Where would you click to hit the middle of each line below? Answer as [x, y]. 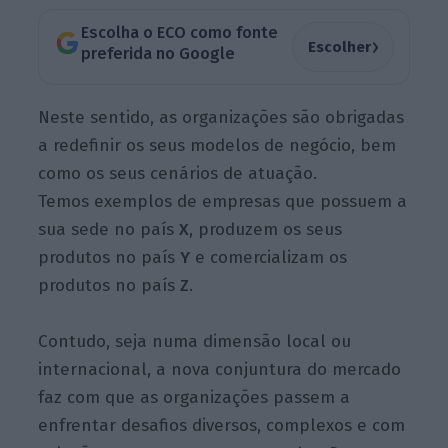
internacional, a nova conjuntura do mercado [220, 370]
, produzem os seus [266, 230]
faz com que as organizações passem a [194, 398]
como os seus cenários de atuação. [178, 174]
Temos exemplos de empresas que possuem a [223, 202]
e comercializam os [269, 258]
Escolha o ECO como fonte [179, 33]
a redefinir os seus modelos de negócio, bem [217, 146]
